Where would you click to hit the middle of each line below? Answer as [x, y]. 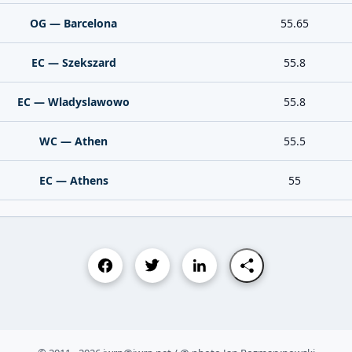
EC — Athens [73, 180]
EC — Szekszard [73, 62]
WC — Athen [73, 141]
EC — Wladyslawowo [73, 102]
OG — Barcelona [73, 23]
